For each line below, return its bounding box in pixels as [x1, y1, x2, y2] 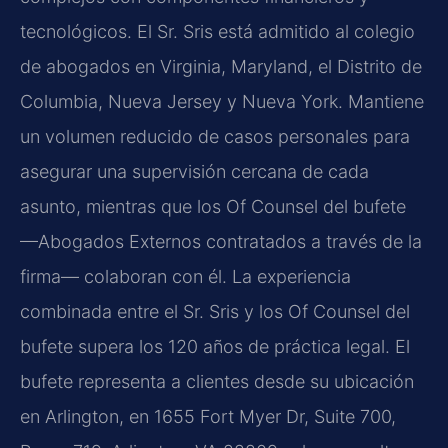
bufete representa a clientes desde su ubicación [20, 370, 414, 392]
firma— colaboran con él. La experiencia [20, 265, 351, 287]
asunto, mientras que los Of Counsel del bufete [20, 195, 406, 217]
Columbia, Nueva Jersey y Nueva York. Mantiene [20, 90, 424, 112]
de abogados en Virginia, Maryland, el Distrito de [20, 55, 422, 77]
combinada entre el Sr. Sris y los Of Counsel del [20, 300, 410, 322]
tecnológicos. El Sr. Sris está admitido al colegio [20, 20, 415, 42]
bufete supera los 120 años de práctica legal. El [20, 335, 410, 357]
